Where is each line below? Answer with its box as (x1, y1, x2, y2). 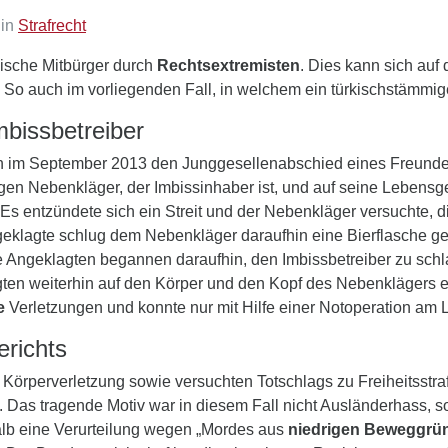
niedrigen (288, 421, 360, 438)
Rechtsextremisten (157, 57, 300, 74)
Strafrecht (18, 17, 86, 34)
